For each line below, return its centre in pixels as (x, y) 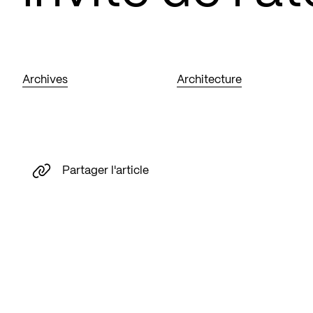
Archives (45, 80)
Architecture (210, 80)
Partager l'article (105, 170)
